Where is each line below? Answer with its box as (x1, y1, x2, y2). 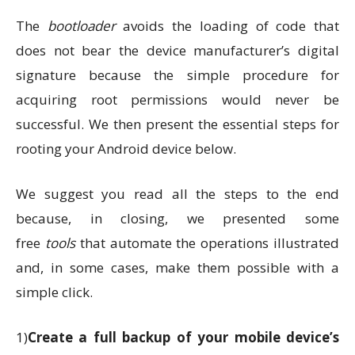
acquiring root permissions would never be (16, 90, 339, 109)
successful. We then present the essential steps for (16, 115, 339, 133)
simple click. (16, 283, 93, 301)
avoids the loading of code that (115, 17, 340, 35)
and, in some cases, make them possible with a (16, 258, 339, 277)
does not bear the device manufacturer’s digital (16, 41, 339, 59)
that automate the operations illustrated (74, 234, 340, 252)
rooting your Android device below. (16, 139, 236, 158)
